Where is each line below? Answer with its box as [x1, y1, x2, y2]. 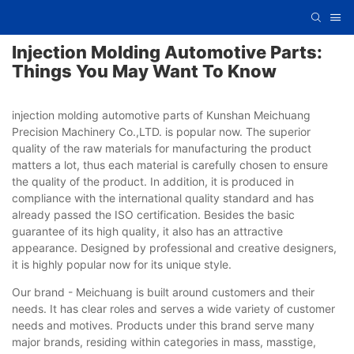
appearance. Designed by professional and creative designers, [12, 240, 337, 254]
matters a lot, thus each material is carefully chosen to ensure [12, 157, 328, 171]
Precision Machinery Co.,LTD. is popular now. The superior [12, 124, 311, 138]
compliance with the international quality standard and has [12, 190, 314, 205]
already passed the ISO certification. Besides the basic [12, 207, 295, 221]
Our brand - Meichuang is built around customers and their [12, 284, 314, 299]
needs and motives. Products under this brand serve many [12, 318, 314, 332]
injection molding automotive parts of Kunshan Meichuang [12, 107, 311, 122]
